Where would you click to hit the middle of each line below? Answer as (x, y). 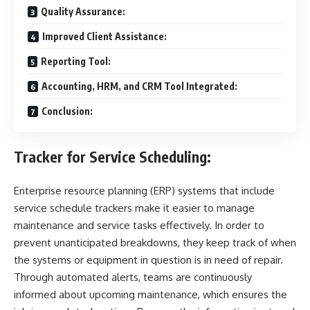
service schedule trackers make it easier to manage (134, 208)
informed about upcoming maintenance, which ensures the (151, 294)
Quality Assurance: (83, 11)
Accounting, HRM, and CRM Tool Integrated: (139, 86)
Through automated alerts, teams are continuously (133, 277)
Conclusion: (67, 111)
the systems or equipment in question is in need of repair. (148, 259)
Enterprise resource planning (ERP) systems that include (144, 190)
